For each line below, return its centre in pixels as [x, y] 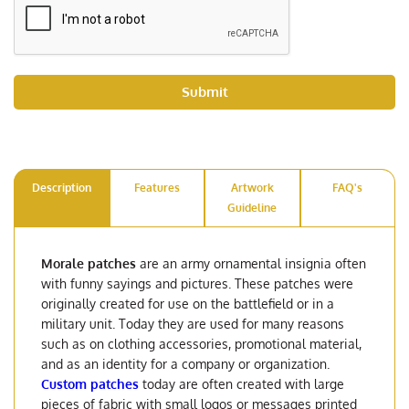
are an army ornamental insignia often [251, 263]
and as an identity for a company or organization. [185, 363]
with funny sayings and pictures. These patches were [197, 283]
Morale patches [89, 263]
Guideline [252, 207]
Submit [204, 92]
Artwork [252, 187]
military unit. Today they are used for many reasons [193, 323]
